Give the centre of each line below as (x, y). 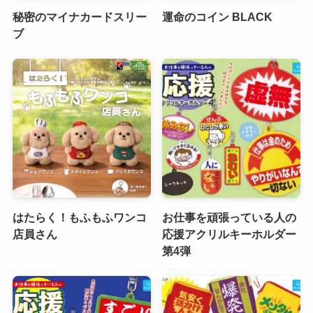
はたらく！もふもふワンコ (79, 217)
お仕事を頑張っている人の (230, 217)
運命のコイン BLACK (218, 17)
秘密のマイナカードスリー (79, 17)
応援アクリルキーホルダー (230, 234)
